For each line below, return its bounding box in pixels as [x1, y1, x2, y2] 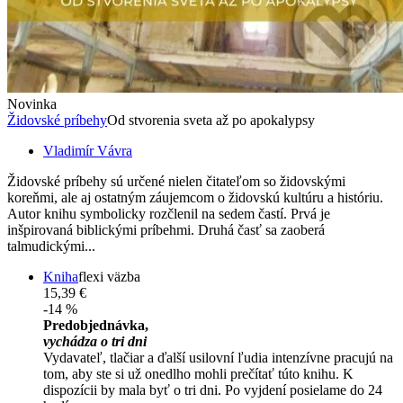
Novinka [7, 96, 57, 112]
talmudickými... [7, 238, 95, 255]
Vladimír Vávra [43, 143, 132, 159]
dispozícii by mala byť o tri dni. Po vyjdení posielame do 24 [43, 382, 382, 399]
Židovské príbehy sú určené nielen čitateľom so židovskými [7, 174, 345, 190]
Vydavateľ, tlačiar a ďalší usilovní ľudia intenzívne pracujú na [43, 350, 393, 366]
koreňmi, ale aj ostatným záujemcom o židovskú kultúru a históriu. [7, 190, 383, 206]
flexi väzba [78, 269, 140, 285]
